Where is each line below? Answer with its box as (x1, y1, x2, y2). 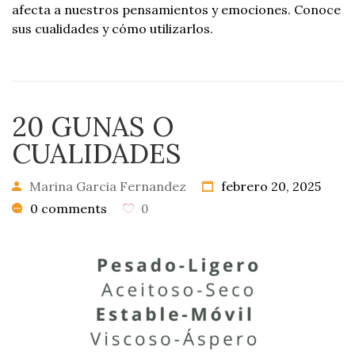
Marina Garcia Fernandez (29, 177, 186, 194)
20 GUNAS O (12, 109, 174, 143)
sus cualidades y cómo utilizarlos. (12, 20, 213, 36)
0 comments (27, 200, 107, 216)
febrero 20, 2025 (218, 177, 321, 194)
